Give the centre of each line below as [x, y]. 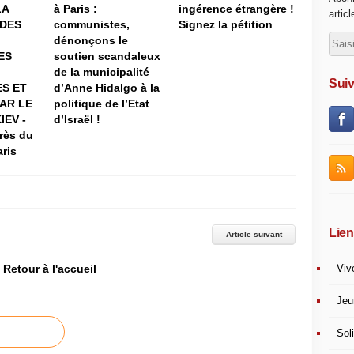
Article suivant [254, 234]
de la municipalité [102, 72]
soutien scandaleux [107, 56]
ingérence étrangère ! [236, 9]
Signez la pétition [226, 24]
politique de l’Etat [102, 104]
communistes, [92, 24]
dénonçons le [91, 40]
